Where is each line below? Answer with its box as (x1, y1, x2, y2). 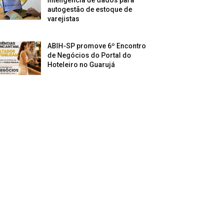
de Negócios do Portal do (47, 51, 132, 59)
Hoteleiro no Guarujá (47, 60, 115, 69)
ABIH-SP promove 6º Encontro (47, 41, 147, 50)
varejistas (47, 14, 80, 23)
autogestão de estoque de (47, 5, 133, 13)
